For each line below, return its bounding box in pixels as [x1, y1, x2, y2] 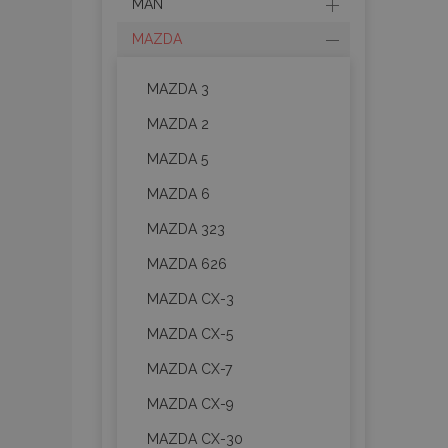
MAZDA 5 [147, 151, 208, 167]
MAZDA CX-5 [147, 326, 233, 342]
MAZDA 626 [147, 256, 227, 272]
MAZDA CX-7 [147, 361, 232, 377]
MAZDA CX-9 [147, 396, 234, 412]
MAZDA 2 [147, 116, 209, 132]
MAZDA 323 [147, 221, 225, 237]
